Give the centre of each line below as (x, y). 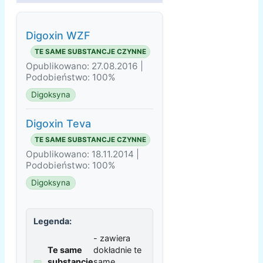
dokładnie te (117, 250)
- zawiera (112, 238)
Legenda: (53, 221)
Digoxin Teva (58, 124)
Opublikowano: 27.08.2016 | (85, 66)
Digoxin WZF (58, 36)
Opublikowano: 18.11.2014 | (82, 154)
